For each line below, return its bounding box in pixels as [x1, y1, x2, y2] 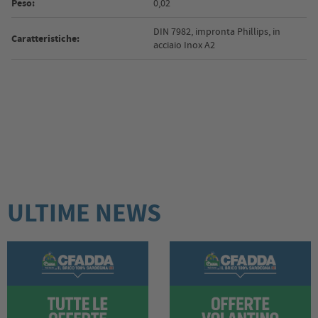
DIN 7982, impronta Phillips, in [153, 25, 280, 38]
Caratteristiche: [11, 31, 79, 45]
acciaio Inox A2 [153, 38, 215, 52]
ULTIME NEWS [7, 196, 161, 231]
